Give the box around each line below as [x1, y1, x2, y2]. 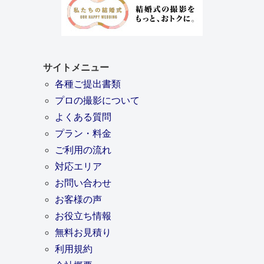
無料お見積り [54, 227, 111, 238]
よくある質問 [54, 112, 111, 123]
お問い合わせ [54, 178, 111, 189]
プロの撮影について [54, 95, 140, 106]
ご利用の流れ [54, 145, 111, 156]
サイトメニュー [42, 62, 109, 73]
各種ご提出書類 [54, 79, 121, 90]
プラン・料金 [54, 128, 111, 139]
